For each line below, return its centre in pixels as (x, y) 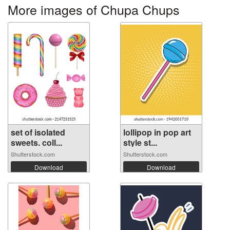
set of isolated (38, 132)
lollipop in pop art (157, 132)
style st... (140, 142)
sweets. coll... (36, 142)
